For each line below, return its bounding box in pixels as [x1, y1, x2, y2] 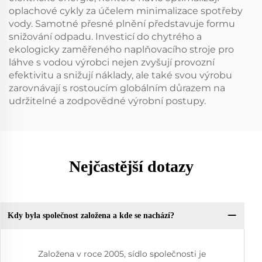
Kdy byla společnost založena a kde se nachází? [7, 211, 174, 220]
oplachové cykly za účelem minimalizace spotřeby [9, 5, 243, 16]
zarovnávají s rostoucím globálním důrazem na [9, 82, 225, 94]
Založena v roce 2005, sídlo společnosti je [38, 249, 206, 260]
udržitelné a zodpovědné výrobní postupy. [9, 95, 206, 106]
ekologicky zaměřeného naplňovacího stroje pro [9, 43, 234, 55]
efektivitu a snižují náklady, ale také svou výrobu [9, 69, 232, 81]
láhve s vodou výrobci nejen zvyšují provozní [9, 56, 215, 68]
